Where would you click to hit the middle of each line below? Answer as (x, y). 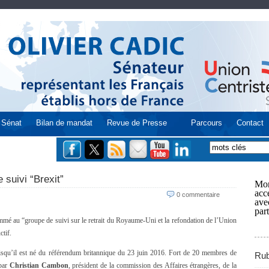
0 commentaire (198, 195)
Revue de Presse (137, 123)
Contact (250, 123)
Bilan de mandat (64, 123)
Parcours (207, 123)
